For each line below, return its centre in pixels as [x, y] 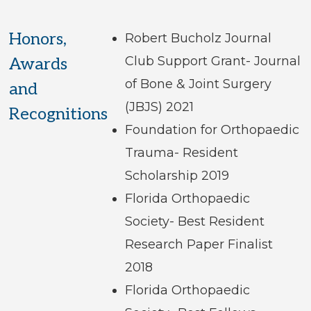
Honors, [38, 40]
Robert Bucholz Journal [198, 39]
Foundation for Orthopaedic [212, 130]
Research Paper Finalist [199, 245]
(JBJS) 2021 [159, 107]
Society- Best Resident [194, 222]
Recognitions [59, 115]
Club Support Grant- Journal [212, 61]
